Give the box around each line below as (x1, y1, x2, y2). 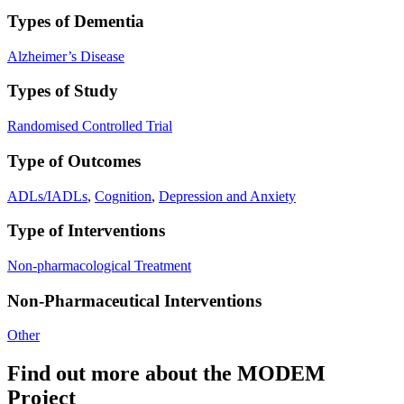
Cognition (95, 188, 151, 204)
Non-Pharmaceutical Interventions (7, 290, 262, 310)
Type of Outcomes (7, 151, 141, 170)
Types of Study (7, 81, 118, 101)
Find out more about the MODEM (7, 362, 326, 386)
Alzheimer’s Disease (7, 48, 124, 64)
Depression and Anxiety (159, 188, 296, 204)
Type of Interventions (7, 221, 165, 241)
